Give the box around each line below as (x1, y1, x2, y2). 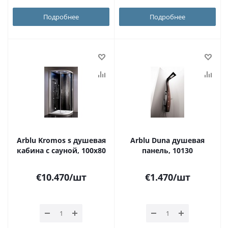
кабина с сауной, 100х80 (16, 146, 106, 156)
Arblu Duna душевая (130, 135, 205, 146)
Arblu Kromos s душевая (16, 135, 106, 146)
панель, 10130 (142, 146, 193, 156)
